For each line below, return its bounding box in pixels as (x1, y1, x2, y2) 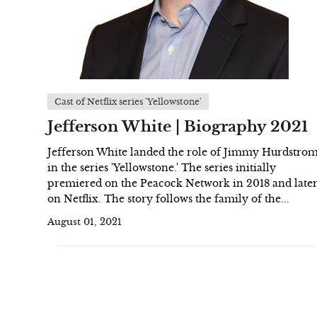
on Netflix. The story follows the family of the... (47, 192, 289, 205)
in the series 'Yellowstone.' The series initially (47, 161, 276, 174)
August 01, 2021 (47, 217, 122, 228)
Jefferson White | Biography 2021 (47, 117, 308, 136)
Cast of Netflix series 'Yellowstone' (54, 96, 202, 107)
